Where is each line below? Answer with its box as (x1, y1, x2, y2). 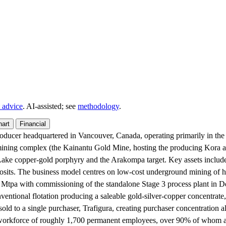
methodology (78, 102, 119, 110)
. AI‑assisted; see (23, 102, 78, 110)
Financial (20, 120, 46, 128)
